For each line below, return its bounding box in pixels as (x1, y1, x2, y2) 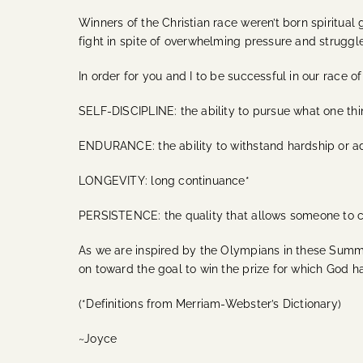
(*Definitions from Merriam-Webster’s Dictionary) (79, 297, 342, 310)
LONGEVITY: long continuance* (79, 173, 250, 187)
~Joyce (79, 331, 117, 345)
